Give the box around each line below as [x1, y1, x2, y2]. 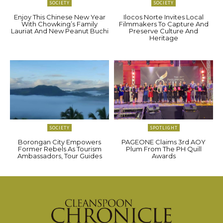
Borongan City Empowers [18, 138, 101, 146]
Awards [151, 152, 176, 160]
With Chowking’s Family [21, 19, 98, 28]
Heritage [149, 33, 178, 42]
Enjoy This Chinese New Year [13, 12, 106, 21]
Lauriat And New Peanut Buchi [10, 26, 109, 35]
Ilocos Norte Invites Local [123, 12, 204, 21]
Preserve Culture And [129, 26, 198, 35]
